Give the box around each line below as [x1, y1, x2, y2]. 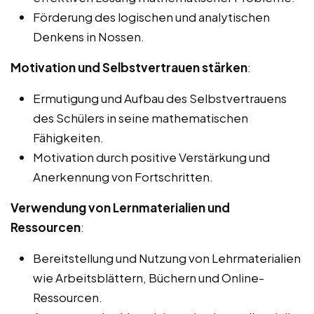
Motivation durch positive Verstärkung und [33, 149, 270, 165]
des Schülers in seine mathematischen [33, 109, 248, 125]
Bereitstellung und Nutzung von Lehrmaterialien [33, 250, 301, 266]
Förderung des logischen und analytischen [33, 8, 270, 25]
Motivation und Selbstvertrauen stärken [11, 59, 247, 75]
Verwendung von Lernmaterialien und [11, 199, 230, 215]
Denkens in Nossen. [33, 28, 144, 44]
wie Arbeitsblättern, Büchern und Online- [33, 269, 264, 285]
